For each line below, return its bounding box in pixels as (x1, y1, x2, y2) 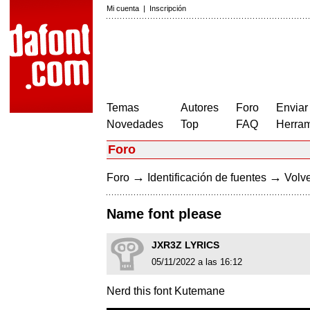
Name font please (107, 206, 221, 222)
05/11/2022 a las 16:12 (152, 257, 242, 268)
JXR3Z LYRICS (152, 239, 219, 251)
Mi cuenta (107, 4, 139, 12)
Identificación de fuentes (147, 172, 266, 183)
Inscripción (149, 4, 186, 12)
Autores (181, 102, 219, 113)
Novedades (107, 118, 163, 130)
